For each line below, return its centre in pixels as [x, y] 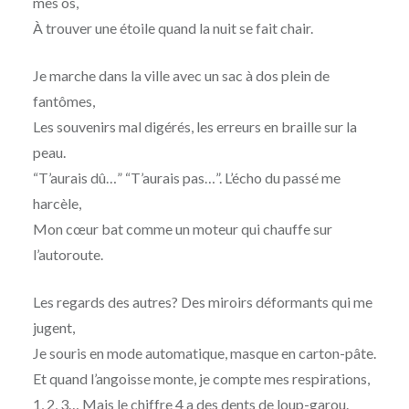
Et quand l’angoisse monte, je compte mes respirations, [201, 379]
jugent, [53, 328]
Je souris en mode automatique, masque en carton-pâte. [204, 353]
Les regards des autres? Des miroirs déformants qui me [202, 302]
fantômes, [63, 101]
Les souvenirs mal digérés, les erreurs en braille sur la [194, 127]
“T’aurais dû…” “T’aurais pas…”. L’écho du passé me [186, 178]
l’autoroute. [68, 255]
